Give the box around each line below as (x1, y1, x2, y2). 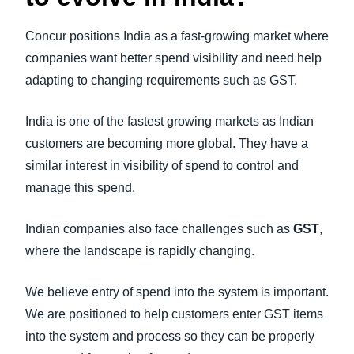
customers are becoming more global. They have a (25, 137, 308, 150)
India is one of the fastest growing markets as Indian (25, 115, 314, 128)
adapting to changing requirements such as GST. (25, 73, 297, 87)
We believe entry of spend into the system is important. (25, 285, 329, 299)
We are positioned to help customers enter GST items (25, 307, 323, 321)
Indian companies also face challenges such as (25, 222, 293, 235)
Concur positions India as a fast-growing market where (25, 29, 329, 43)
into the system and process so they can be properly (25, 330, 314, 343)
